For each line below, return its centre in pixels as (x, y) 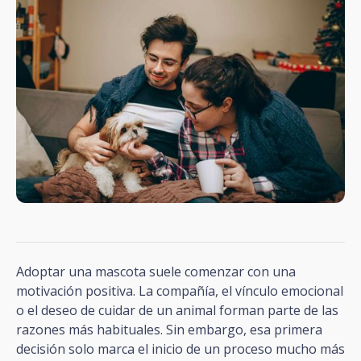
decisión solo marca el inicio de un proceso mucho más (180, 349)
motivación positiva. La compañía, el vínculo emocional (180, 290)
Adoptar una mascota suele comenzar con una (156, 271)
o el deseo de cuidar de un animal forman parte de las (177, 310)
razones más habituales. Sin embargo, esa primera (169, 329)
